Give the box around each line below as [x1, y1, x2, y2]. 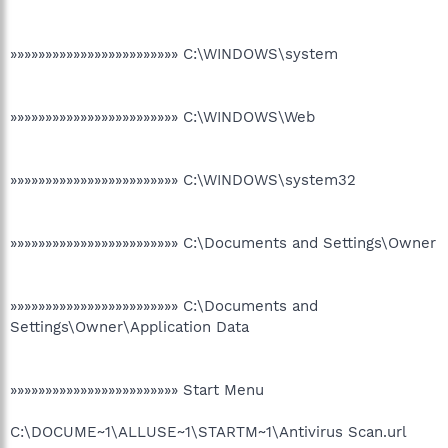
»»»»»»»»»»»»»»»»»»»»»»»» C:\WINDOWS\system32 [10, 170, 356, 189]
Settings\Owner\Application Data [10, 317, 249, 336]
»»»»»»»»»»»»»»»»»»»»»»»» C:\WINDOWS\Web [10, 107, 315, 126]
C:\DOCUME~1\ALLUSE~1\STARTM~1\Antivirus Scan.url [10, 422, 406, 441]
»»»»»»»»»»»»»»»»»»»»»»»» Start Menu [10, 380, 264, 399]
